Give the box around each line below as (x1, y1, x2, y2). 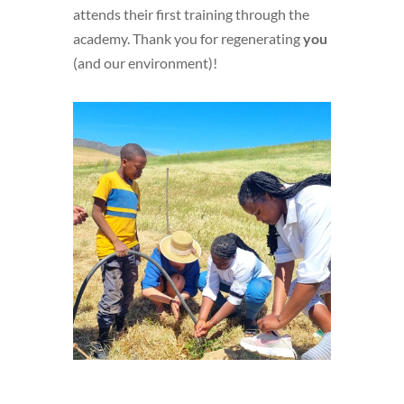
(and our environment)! (72, 53, 217, 71)
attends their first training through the (72, 5, 309, 23)
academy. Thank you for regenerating (72, 29, 303, 47)
